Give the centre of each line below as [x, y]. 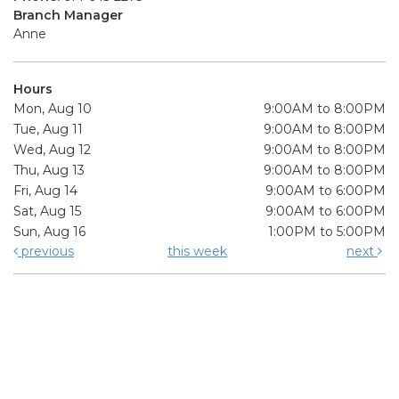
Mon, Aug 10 [53, 108]
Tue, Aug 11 [48, 129]
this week [198, 251]
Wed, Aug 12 [52, 149]
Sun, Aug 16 [49, 231]
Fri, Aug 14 [45, 190]
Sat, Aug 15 [47, 211]
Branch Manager [68, 15]
